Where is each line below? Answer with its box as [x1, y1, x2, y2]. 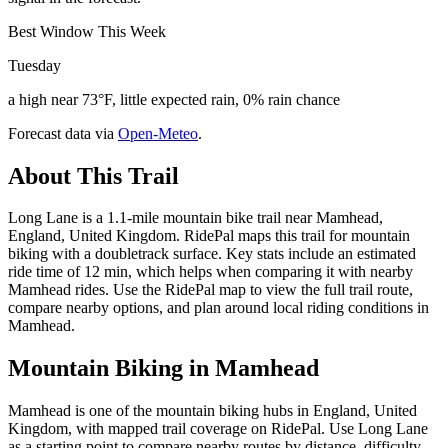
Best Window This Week [8, 22, 166, 40]
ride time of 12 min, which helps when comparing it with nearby [8, 263, 413, 281]
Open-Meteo [118, 124, 198, 142]
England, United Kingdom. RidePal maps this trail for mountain [8, 227, 410, 245]
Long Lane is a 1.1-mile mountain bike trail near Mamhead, [8, 209, 383, 227]
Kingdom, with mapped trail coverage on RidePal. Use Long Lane [8, 420, 428, 438]
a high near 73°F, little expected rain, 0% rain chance [8, 90, 340, 108]
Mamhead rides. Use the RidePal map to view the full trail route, [8, 281, 413, 299]
